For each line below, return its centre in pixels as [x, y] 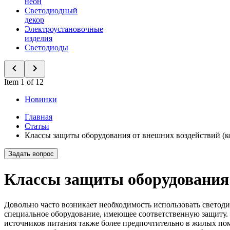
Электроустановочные [64, 29]
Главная [39, 117]
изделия [39, 38]
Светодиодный [51, 11]
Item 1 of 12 [24, 82]
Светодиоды [46, 47]
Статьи [37, 126]
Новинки [41, 99]
